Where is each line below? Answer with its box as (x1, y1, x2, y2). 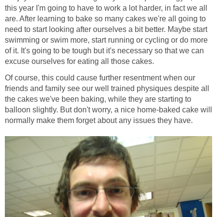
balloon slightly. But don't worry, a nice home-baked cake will (5, 106, 212, 114)
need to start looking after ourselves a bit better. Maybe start (5, 25, 207, 34)
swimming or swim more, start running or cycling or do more (5, 36, 208, 45)
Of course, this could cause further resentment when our (5, 74, 195, 82)
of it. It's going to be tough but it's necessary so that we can (5, 46, 204, 55)
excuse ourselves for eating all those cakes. (5, 57, 154, 66)
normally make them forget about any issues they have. (5, 116, 193, 125)
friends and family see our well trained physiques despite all (5, 84, 209, 93)
